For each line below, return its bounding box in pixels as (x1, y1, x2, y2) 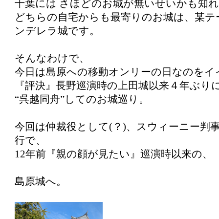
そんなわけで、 (15, 53, 89, 64)
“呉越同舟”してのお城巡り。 (15, 94, 149, 105)
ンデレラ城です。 (15, 25, 100, 36)
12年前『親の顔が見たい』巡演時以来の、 (15, 149, 213, 159)
